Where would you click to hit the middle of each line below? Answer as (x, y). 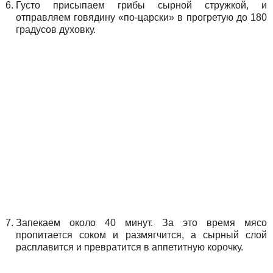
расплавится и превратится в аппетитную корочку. (129, 247)
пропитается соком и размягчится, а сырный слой (141, 235)
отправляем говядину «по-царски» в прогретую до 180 (141, 18)
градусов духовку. (56, 30)
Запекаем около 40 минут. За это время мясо (141, 223)
